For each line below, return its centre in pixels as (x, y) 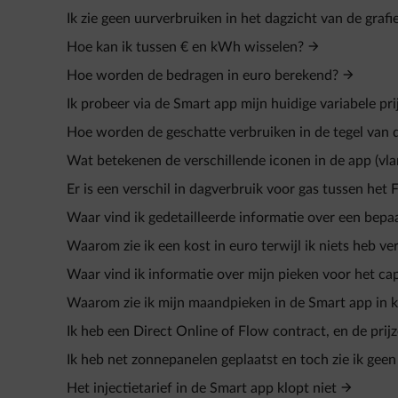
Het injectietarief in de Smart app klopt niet (202, 388)
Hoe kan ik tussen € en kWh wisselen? (185, 47)
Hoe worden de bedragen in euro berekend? (203, 76)
